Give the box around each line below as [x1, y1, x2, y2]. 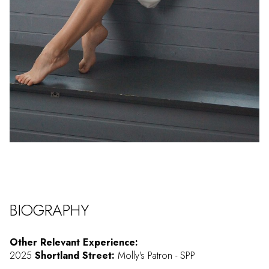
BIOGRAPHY [10, 199, 89, 222]
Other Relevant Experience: [10, 235, 138, 250]
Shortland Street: [35, 249, 115, 263]
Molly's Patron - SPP [115, 249, 195, 263]
